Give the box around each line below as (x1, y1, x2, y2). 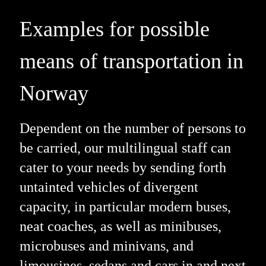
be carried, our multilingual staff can (19, 140, 231, 156)
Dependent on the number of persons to (19, 120, 246, 136)
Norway (19, 81, 88, 105)
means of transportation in (19, 49, 243, 73)
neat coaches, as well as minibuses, (19, 218, 221, 234)
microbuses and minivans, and (19, 237, 194, 254)
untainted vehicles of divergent (19, 179, 198, 195)
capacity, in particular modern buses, (19, 198, 231, 214)
